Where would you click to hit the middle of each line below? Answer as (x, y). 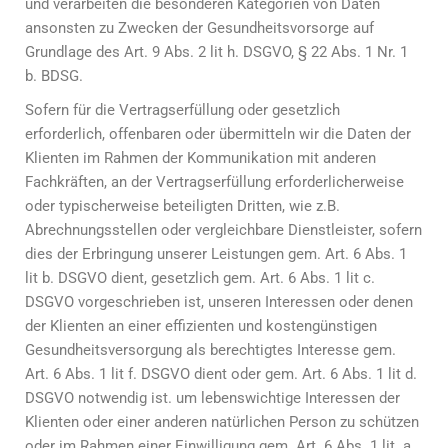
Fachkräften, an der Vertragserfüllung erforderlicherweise (214, 182)
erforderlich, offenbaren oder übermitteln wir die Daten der (218, 134)
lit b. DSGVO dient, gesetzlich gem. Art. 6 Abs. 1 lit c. (200, 278)
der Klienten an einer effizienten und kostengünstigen (201, 326)
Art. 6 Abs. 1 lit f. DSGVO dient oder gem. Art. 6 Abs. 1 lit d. (221, 374)
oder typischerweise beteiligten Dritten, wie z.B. (182, 206)
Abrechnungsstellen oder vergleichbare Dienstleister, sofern (223, 230)
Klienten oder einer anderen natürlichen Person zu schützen (222, 422)
